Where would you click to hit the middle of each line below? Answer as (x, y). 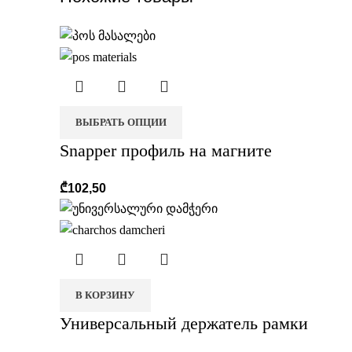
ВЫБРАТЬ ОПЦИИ (121, 122)
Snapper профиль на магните (166, 150)
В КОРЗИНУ (105, 295)
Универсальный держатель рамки (184, 324)
